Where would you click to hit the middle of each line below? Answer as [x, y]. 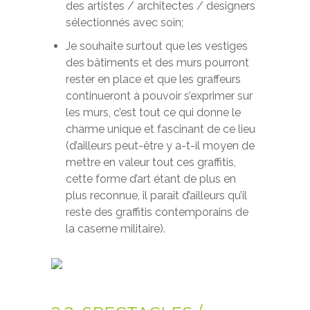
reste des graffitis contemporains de [157, 212]
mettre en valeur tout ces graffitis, [151, 162]
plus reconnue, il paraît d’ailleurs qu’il [156, 195]
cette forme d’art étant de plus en [151, 179]
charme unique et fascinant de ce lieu [160, 129]
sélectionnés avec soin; [124, 22]
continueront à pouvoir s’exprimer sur [159, 96]
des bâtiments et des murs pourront [157, 63]
